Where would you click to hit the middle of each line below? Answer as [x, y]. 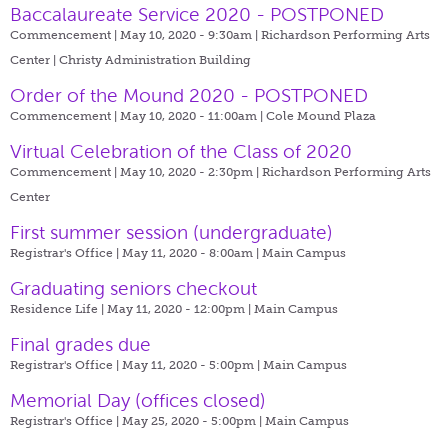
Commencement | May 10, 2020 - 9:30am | [135, 34]
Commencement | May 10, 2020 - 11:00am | [138, 115]
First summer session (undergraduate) [171, 232]
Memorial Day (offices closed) [138, 400]
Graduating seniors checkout [133, 288]
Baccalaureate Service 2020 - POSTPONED [197, 14]
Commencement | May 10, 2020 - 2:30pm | [136, 171]
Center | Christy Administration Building [130, 59]
